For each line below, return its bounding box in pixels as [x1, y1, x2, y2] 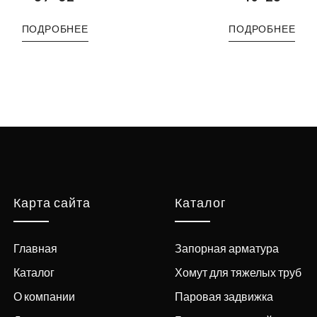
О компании [13, 289, 75, 303]
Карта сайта [13, 195, 91, 211]
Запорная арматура [174, 241, 279, 255]
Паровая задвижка [174, 289, 273, 303]
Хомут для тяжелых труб [174, 265, 301, 279]
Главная [13, 241, 57, 255]
